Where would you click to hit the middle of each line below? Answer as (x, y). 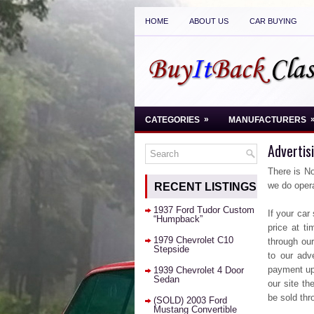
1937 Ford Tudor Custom (204, 210)
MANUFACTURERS (267, 120)
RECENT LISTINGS (205, 187)
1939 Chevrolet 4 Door (199, 270)
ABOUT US (209, 21)
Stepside (171, 249)
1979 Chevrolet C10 (193, 240)
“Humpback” (178, 219)
